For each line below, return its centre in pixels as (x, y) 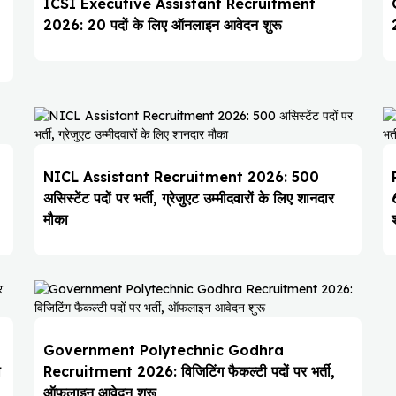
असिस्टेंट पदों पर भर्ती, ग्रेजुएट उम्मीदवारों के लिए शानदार (188, 198)
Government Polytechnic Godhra (163, 350)
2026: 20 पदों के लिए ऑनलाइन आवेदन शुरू (162, 25)
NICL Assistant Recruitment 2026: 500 (181, 177)
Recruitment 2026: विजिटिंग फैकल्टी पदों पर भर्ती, (189, 372)
